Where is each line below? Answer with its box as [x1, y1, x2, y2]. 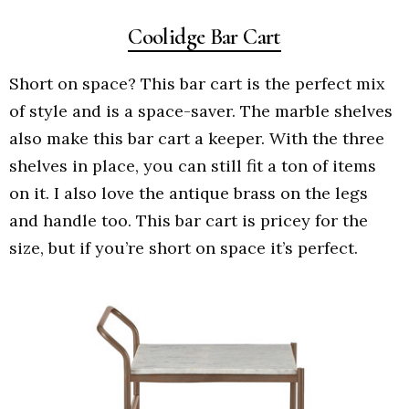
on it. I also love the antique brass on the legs [9, 183, 368, 204]
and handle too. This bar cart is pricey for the [9, 210, 368, 232]
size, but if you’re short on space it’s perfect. [9, 237, 358, 259]
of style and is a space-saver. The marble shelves [9, 100, 393, 122]
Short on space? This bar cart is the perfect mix [9, 73, 385, 95]
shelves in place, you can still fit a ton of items [9, 155, 376, 177]
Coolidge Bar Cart [128, 22, 281, 50]
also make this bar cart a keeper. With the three [9, 128, 384, 150]
